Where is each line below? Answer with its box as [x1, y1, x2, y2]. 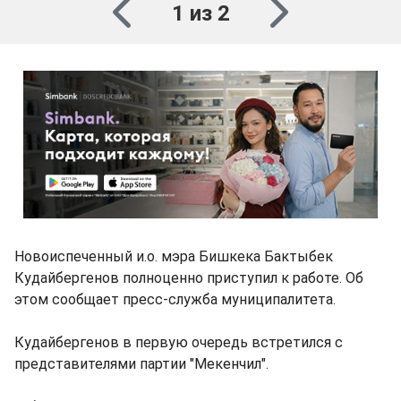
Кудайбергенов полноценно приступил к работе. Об [14, 269, 363, 286]
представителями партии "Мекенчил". [14, 355, 269, 372]
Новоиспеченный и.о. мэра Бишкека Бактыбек [14, 248, 333, 265]
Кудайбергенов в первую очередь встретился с [14, 334, 343, 351]
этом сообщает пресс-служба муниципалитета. [14, 291, 336, 308]
